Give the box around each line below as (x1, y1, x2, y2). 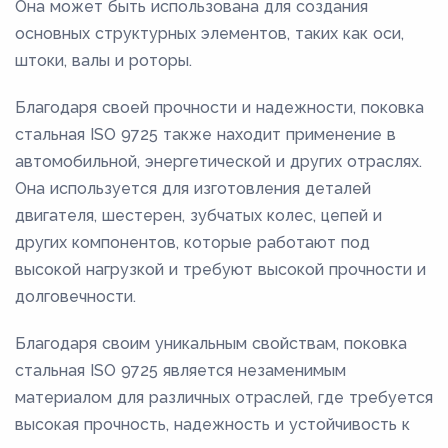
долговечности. (15, 286, 136, 306)
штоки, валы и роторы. (15, 50, 192, 70)
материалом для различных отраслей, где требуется (15, 387, 433, 407)
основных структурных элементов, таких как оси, (15, 23, 404, 43)
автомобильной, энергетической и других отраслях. (15, 151, 422, 171)
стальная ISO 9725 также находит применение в (15, 124, 396, 144)
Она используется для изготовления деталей (15, 178, 371, 198)
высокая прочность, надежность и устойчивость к (15, 414, 410, 434)
